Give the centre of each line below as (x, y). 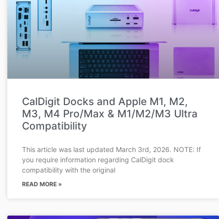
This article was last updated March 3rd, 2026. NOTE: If (111, 149)
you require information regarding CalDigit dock (98, 159)
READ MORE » (42, 184)
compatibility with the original (69, 170)
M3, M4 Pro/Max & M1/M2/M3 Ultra (110, 113)
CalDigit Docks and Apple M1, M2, (105, 101)
